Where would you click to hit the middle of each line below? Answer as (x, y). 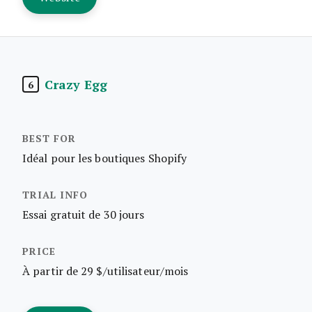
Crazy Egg (76, 84)
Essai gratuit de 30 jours (84, 214)
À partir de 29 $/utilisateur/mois (106, 271)
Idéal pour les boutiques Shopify (105, 158)
